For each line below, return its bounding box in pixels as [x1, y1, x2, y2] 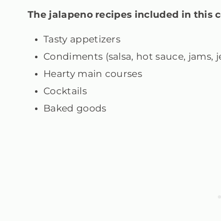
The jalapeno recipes [28, 9, 132, 21]
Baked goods [43, 103, 107, 114]
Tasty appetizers [43, 34, 121, 45]
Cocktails [43, 85, 87, 97]
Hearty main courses [43, 68, 145, 80]
